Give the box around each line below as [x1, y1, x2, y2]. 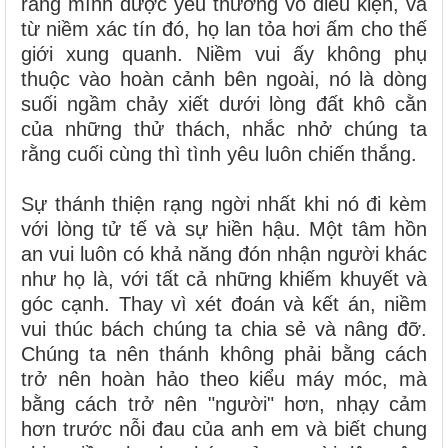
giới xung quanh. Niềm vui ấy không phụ [21, 43, 427, 66]
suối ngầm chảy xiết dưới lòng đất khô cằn [21, 93, 427, 116]
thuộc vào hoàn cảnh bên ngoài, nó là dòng [21, 68, 427, 91]
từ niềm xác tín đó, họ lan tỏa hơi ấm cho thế [21, 18, 427, 41]
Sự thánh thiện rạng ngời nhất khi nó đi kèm [21, 193, 427, 216]
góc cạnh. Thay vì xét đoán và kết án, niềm [21, 293, 427, 316]
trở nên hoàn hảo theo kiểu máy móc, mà [21, 368, 427, 391]
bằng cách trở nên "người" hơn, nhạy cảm [21, 393, 427, 416]
